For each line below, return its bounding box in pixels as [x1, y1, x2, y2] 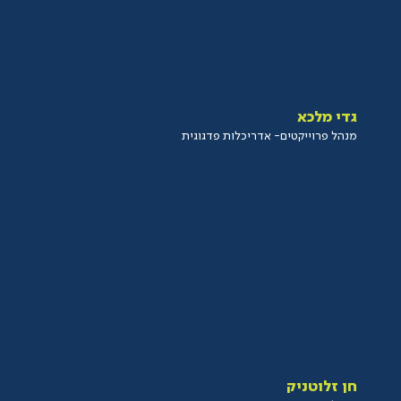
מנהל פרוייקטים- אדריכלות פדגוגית [182, 130, 358, 142]
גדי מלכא [297, 109, 358, 125]
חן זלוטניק [286, 379, 358, 395]
